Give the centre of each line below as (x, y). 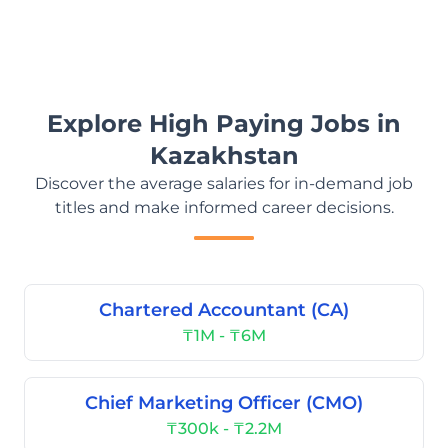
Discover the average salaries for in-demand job (224, 183)
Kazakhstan (224, 155)
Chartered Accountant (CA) (224, 310)
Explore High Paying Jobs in (224, 123)
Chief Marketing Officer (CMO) (224, 403)
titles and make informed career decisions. (224, 207)
